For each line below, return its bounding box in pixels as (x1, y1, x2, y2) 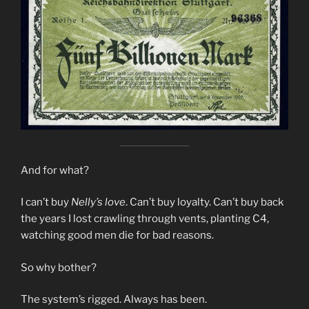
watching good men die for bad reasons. (21, 229, 214, 242)
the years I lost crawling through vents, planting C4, (21, 212, 269, 226)
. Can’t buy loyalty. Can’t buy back (126, 196, 283, 209)
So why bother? (21, 261, 97, 274)
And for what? (21, 163, 89, 177)
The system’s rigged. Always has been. (21, 293, 207, 306)
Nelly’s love (71, 196, 126, 209)
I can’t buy (21, 196, 71, 209)
